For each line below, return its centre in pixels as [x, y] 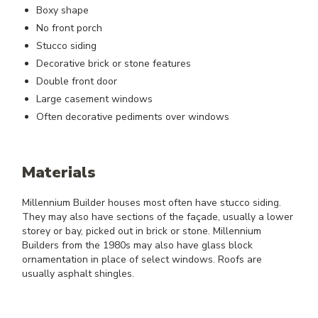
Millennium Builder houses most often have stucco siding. [152, 203]
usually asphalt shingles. [78, 274]
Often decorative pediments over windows [133, 117]
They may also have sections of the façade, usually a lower [158, 217]
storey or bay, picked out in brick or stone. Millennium [142, 231]
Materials [59, 173]
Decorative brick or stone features [114, 64]
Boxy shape [62, 11]
